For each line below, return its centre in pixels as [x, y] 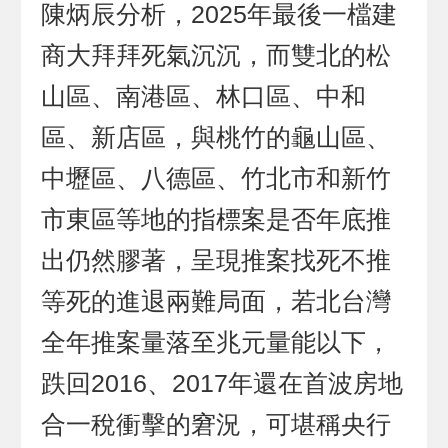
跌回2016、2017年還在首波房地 [222, 384]
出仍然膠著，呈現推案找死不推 [216, 261]
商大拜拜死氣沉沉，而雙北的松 [216, 56]
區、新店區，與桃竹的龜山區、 [216, 138]
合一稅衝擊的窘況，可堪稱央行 [216, 425]
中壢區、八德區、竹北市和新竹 [216, 179]
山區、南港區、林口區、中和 [204, 97]
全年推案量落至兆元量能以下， [216, 343]
